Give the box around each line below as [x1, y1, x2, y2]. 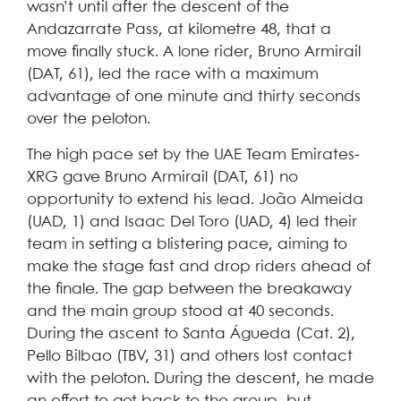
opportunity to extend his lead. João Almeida [27, 192, 363, 208]
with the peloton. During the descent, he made [27, 371, 374, 387]
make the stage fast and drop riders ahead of [27, 259, 371, 275]
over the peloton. [27, 112, 159, 128]
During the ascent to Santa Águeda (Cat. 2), [27, 326, 355, 342]
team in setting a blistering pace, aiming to [27, 236, 347, 252]
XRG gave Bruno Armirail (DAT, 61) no [27, 169, 298, 185]
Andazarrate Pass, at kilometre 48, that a [27, 22, 331, 38]
